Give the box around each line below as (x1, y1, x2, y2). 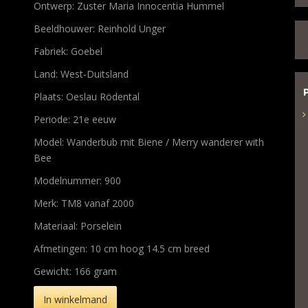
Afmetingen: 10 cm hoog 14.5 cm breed (33, 241, 210, 255)
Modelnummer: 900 (33, 173, 121, 187)
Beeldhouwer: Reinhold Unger (33, 21, 166, 35)
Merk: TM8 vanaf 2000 (33, 196, 134, 210)
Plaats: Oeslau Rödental (33, 89, 140, 103)
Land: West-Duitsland (33, 67, 129, 80)
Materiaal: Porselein (33, 219, 122, 232)
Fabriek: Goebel (33, 44, 102, 58)
